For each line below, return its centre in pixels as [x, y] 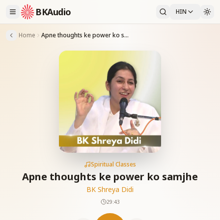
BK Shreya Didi [110, 189]
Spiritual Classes [113, 164]
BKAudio [53, 12]
